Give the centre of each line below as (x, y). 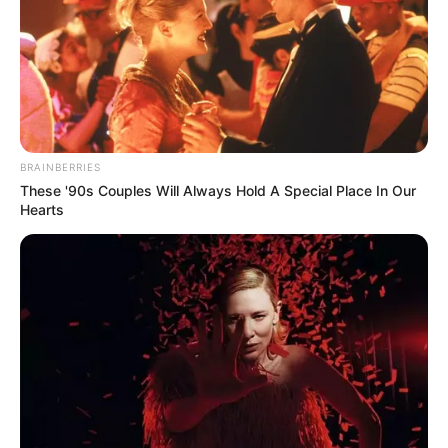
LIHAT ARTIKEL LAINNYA (234, 366)
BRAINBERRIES (60, 166)
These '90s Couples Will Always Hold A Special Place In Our (218, 190)
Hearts (42, 209)
